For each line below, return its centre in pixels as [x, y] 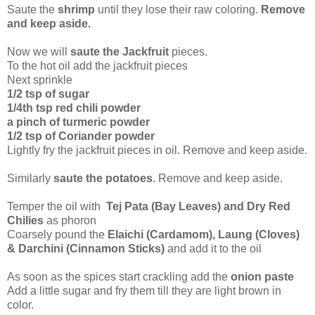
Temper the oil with [57, 207]
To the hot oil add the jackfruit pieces [97, 66]
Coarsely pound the [57, 235]
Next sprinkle [40, 80]
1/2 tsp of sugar [48, 94]
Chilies [25, 221]
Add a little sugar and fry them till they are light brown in [144, 291]
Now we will [39, 52]
